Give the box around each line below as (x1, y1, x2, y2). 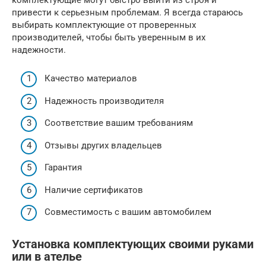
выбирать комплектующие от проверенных (12, 19, 196, 30)
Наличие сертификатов (45, 184, 143, 195)
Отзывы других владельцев (45, 140, 162, 151)
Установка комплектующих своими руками (12, 237, 254, 252)
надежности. (12, 44, 66, 55)
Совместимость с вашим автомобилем (45, 207, 211, 218)
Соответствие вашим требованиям (45, 118, 193, 129)
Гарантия (45, 162, 82, 173)
